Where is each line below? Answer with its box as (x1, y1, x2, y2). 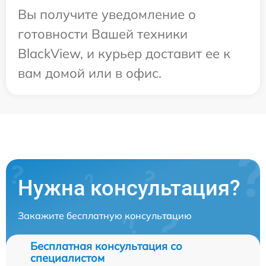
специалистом (30, 251, 104, 265)
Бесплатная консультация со (30, 239, 182, 253)
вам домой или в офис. (18, 64, 161, 81)
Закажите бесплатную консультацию (18, 209, 192, 221)
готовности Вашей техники (18, 25, 188, 42)
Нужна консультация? (18, 175, 240, 201)
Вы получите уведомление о (18, 5, 196, 23)
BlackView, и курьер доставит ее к (18, 45, 230, 62)
